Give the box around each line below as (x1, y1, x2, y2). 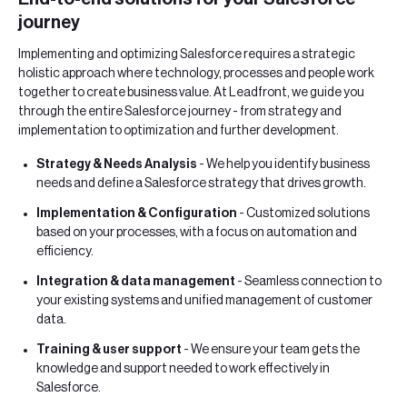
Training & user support (36, 343, 182, 357)
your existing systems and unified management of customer (36, 294, 372, 308)
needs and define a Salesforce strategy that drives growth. (36, 177, 366, 191)
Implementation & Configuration (36, 207, 237, 221)
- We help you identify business (197, 158, 370, 172)
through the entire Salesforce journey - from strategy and (18, 104, 342, 119)
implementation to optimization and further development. (18, 123, 339, 138)
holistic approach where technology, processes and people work (18, 65, 374, 81)
